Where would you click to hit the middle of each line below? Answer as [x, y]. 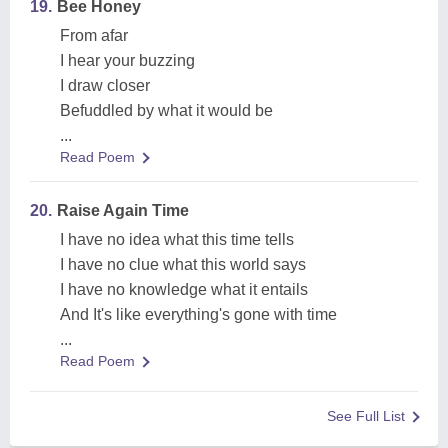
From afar [94, 35]
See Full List [366, 416]
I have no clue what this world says [183, 264]
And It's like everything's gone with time [198, 314]
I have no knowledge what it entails [184, 289]
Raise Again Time [123, 210]
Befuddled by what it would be [166, 110]
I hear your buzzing [127, 60]
